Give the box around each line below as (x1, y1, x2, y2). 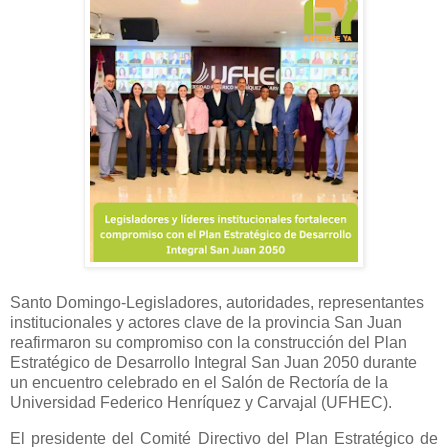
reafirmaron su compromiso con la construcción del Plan (10, 334, 407, 352)
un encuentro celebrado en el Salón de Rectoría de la (10, 374, 388, 392)
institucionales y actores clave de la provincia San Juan (10, 314, 402, 332)
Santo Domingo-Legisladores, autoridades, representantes (10, 294, 424, 312)
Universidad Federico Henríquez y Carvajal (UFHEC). (10, 394, 392, 412)
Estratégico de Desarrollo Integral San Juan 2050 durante (10, 354, 417, 372)
